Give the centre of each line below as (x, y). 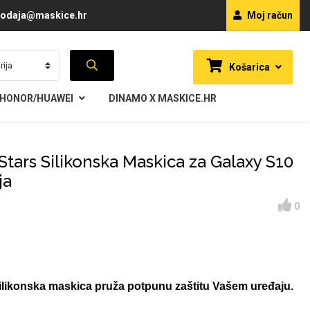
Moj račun (269, 15)
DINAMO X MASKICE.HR (162, 98)
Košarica (248, 67)
